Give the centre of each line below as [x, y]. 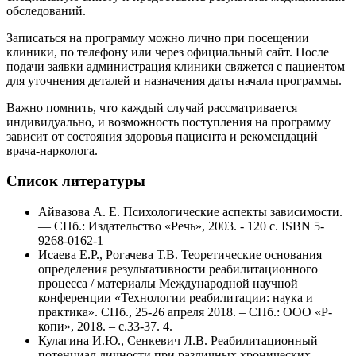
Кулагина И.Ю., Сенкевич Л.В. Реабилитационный [178, 341]
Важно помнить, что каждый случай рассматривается [152, 107]
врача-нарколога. [52, 150]
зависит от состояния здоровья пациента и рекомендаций [162, 136]
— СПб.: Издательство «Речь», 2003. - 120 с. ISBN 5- [181, 226]
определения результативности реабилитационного [178, 269]
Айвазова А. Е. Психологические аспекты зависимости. [190, 212]
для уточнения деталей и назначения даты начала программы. [174, 80]
